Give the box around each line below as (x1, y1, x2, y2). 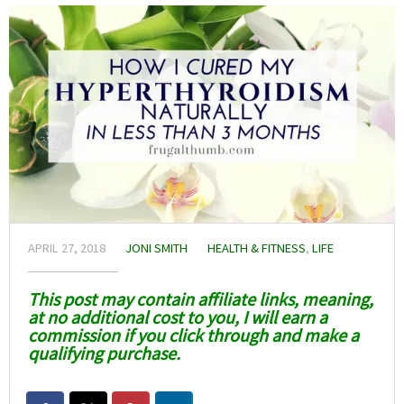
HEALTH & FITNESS (207, 239, 306, 256)
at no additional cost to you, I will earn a (28, 305, 327, 328)
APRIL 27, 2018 (28, 239, 106, 256)
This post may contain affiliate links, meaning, (28, 287, 373, 310)
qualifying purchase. (28, 341, 180, 364)
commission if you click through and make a (28, 323, 359, 346)
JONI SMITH (125, 239, 188, 256)
